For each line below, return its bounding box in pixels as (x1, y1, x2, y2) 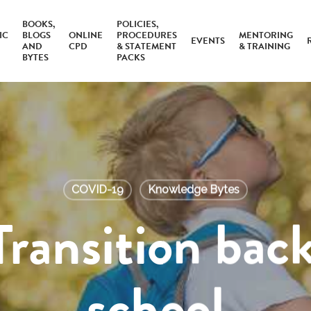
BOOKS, (22, 17, 56, 31)
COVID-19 (71, 183, 124, 196)
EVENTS (191, 34, 226, 48)
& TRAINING (239, 40, 291, 53)
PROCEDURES (117, 28, 178, 42)
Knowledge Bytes (147, 183, 239, 196)
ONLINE (69, 28, 103, 42)
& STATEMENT (117, 40, 177, 53)
